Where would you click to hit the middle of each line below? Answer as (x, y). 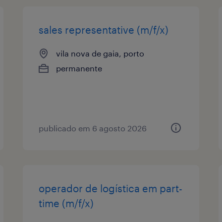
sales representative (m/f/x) (104, 29)
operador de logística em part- (111, 188)
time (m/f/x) (66, 203)
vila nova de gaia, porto (100, 53)
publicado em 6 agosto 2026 (93, 128)
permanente (79, 68)
